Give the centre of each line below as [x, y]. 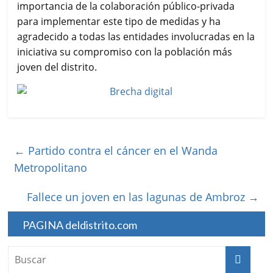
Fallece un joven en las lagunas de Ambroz [137, 197]
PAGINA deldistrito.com [80, 225]
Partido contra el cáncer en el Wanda [122, 151]
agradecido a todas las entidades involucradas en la [136, 37]
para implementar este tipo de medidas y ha [119, 22]
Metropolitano [51, 168]
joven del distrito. [57, 67]
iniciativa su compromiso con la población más [125, 52]
